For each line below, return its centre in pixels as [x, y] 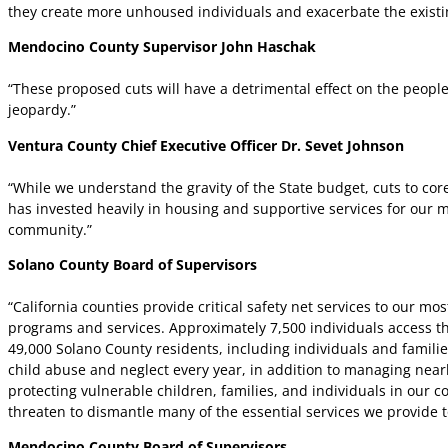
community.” [50, 229]
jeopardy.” [42, 110]
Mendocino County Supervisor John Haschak [162, 47]
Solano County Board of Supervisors [132, 264]
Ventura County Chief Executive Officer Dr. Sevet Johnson [206, 145]
